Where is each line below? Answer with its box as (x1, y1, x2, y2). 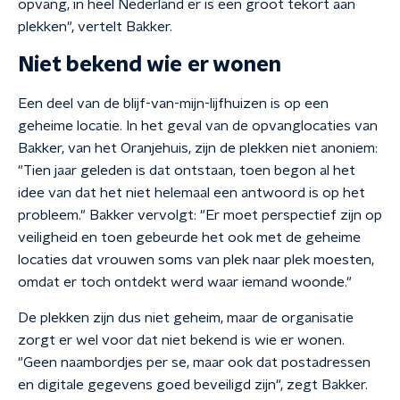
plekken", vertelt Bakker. (18, 20, 172, 34)
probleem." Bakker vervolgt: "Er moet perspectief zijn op (18, 208, 382, 222)
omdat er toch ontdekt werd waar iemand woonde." (18, 275, 352, 289)
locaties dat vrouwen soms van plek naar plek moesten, (18, 253, 374, 267)
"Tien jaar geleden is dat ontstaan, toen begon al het (18, 163, 355, 178)
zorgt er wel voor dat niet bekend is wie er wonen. (18, 333, 345, 347)
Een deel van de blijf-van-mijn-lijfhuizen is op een (18, 96, 329, 111)
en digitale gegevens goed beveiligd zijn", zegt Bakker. (18, 378, 368, 392)
